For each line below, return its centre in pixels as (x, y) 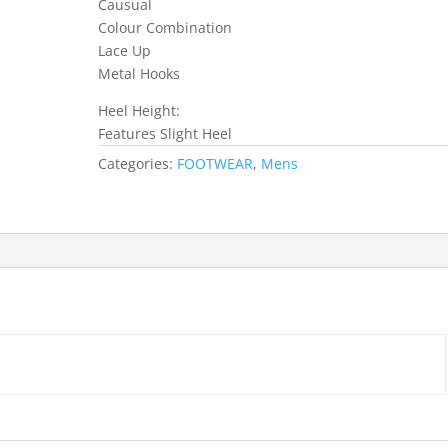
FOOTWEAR (215, 163)
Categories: (138, 163)
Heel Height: (139, 110)
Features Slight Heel (165, 133)
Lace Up (125, 50)
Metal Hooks (139, 73)
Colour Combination (165, 27)
